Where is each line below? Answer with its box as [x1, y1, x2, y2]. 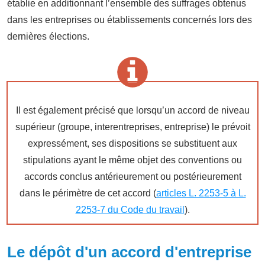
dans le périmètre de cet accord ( [19, 188, 156, 198]
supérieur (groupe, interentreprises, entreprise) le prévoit [15, 121, 250, 132]
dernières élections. [7, 31, 89, 41]
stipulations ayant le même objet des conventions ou [23, 154, 242, 165]
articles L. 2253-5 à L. [156, 188, 246, 198]
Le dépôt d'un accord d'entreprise [7, 243, 251, 261]
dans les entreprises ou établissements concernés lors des [7, 14, 252, 25]
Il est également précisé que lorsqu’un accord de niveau [15, 105, 250, 115]
